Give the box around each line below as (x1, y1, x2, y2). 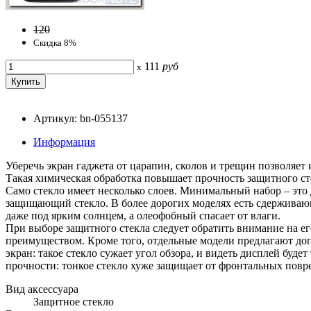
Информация (33, 135, 95, 148)
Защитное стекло (33, 295, 114, 308)
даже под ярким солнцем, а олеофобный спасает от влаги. (6, 209, 280, 221)
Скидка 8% (33, 37, 76, 48)
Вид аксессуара (6, 283, 78, 295)
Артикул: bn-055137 (33, 112, 128, 124)
